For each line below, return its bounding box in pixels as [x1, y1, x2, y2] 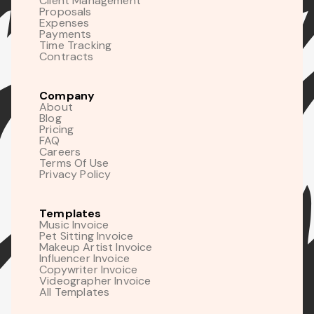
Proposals [39, 4, 92, 19]
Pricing [39, 121, 74, 137]
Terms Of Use [39, 155, 109, 170]
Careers [39, 144, 81, 159]
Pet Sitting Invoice [39, 228, 134, 243]
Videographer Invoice [39, 273, 151, 288]
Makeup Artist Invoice [39, 239, 153, 254]
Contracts [39, 48, 94, 64]
